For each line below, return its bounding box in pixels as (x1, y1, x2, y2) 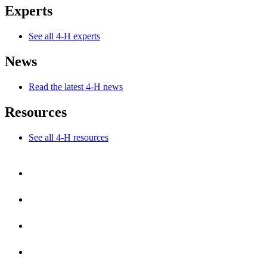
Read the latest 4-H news (29, 81, 123, 92)
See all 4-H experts (29, 30, 100, 41)
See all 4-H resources (29, 132, 108, 142)
